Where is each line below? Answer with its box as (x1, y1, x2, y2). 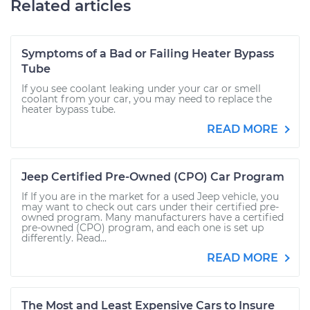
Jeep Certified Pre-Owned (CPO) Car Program (21, 170, 284, 183)
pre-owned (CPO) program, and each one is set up (21, 221, 264, 234)
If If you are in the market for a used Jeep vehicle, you (21, 190, 279, 203)
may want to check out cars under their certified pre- (21, 201, 279, 213)
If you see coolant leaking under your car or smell (21, 82, 261, 95)
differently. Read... (21, 232, 107, 244)
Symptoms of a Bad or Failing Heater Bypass (21, 47, 274, 60)
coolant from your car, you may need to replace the (21, 93, 272, 105)
